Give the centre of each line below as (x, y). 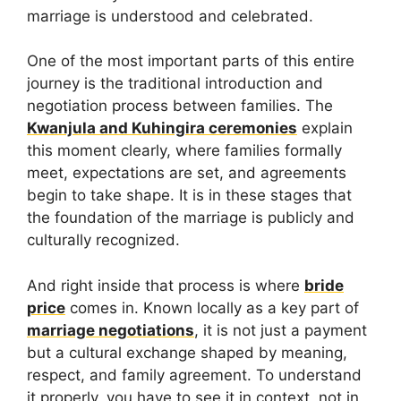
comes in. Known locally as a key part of (212, 307)
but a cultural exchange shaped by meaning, (187, 352)
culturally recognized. (103, 240)
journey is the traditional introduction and (175, 84)
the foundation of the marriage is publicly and (191, 218)
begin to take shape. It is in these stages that (189, 196)
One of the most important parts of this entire (191, 61)
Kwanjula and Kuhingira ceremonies (162, 128)
